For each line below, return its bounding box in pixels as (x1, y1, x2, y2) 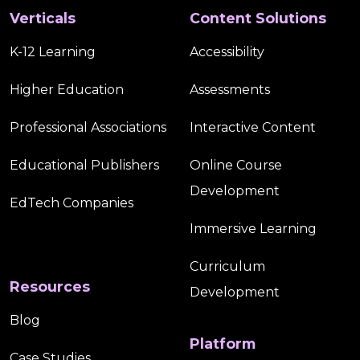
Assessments (190, 82, 270, 98)
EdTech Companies (10, 195, 133, 211)
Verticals (10, 10, 76, 27)
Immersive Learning (190, 221, 317, 237)
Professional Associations (10, 120, 166, 136)
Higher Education (10, 82, 124, 98)
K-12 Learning (10, 44, 96, 60)
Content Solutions (190, 10, 326, 27)
